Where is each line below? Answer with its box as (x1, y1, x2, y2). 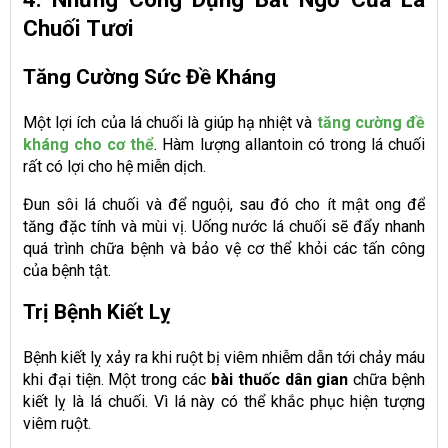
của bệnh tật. (23, 260, 111, 280)
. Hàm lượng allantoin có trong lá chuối (154, 134, 426, 154)
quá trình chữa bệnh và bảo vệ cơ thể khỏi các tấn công (23, 238, 425, 258)
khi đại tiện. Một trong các (23, 369, 211, 389)
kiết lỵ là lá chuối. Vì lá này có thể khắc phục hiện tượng (23, 391, 425, 411)
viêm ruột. (23, 413, 91, 433)
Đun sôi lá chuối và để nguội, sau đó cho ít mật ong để (23, 194, 425, 214)
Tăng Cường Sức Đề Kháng (23, 64, 276, 89)
